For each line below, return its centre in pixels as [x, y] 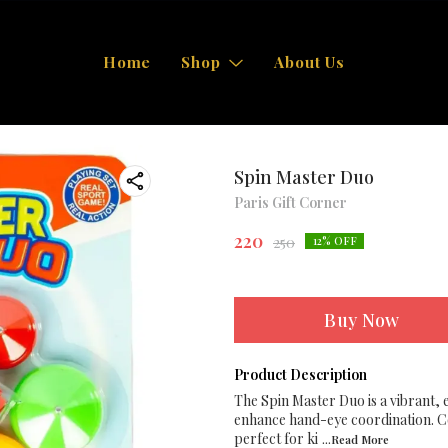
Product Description [300, 374]
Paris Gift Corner [290, 202]
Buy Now [362, 320]
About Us [310, 62]
